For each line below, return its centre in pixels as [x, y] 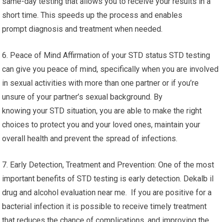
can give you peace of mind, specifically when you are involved [111, 69]
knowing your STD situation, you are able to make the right [102, 111]
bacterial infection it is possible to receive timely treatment [105, 206]
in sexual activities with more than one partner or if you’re [101, 83]
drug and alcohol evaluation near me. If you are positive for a [107, 193]
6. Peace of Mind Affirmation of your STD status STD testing [106, 55]
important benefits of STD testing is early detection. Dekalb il [108, 179]
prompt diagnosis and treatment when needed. [83, 29]
